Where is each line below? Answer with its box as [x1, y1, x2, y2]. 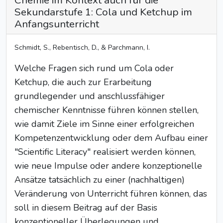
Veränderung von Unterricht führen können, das [14, 188, 207, 200]
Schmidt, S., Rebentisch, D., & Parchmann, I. [14, 43, 150, 52]
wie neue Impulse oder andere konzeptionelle [14, 160, 202, 172]
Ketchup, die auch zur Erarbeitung [14, 76, 152, 88]
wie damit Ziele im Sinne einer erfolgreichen [14, 118, 194, 130]
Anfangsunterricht [14, 17, 99, 31]
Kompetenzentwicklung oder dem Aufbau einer [14, 132, 208, 144]
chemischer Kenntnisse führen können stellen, [14, 104, 199, 116]
